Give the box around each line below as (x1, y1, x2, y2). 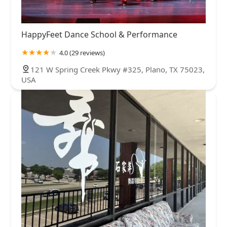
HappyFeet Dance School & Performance (21, 29, 177, 41)
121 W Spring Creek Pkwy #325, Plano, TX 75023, (30, 64, 205, 75)
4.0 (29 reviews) (59, 48, 105, 58)
